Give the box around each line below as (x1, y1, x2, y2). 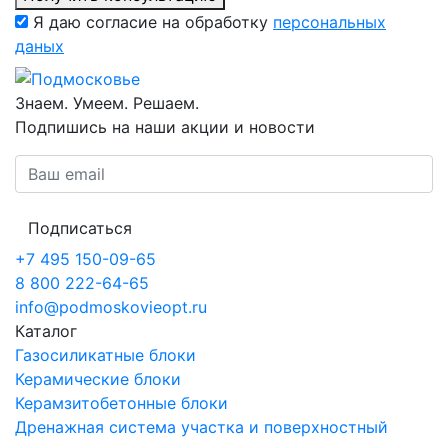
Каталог (15, 321, 77, 342)
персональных (273, 11, 386, 32)
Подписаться (28, 218, 132, 239)
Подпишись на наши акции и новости (15, 117, 315, 138)
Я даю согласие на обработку (33, 11, 273, 32)
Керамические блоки (15, 369, 181, 390)
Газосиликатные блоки (15, 345, 196, 366)
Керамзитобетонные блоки (15, 393, 228, 414)
